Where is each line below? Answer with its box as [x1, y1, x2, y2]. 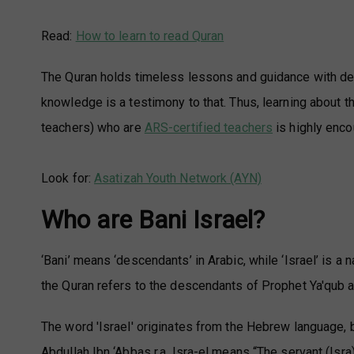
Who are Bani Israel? [41, 205, 265, 235]
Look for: [41, 171, 94, 186]
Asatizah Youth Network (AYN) [94, 171, 262, 186]
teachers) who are [41, 120, 145, 136]
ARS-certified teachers [144, 120, 273, 136]
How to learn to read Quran [75, 28, 224, 44]
